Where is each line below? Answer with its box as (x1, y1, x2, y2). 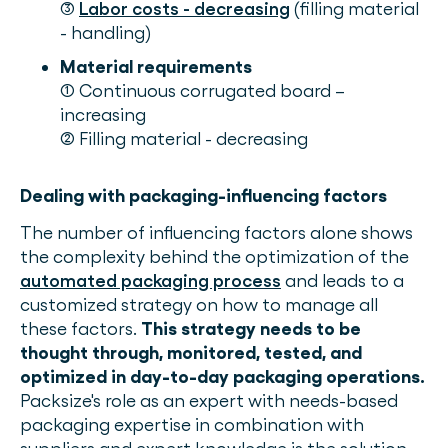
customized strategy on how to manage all (20, 294, 378, 315)
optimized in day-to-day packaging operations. (20, 366, 425, 387)
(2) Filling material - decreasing (60, 128, 308, 149)
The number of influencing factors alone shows (20, 222, 413, 243)
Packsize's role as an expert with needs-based (20, 390, 398, 411)
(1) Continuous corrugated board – (60, 80, 345, 101)
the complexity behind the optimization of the (20, 246, 409, 267)
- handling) (60, 22, 151, 43)
